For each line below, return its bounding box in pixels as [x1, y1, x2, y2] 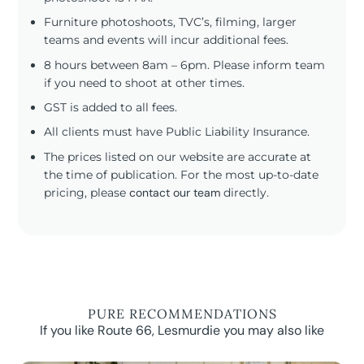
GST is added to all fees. [44, 99, 178, 115]
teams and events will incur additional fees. [44, 32, 289, 48]
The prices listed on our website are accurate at [44, 149, 312, 164]
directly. [220, 184, 270, 200]
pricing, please [44, 184, 130, 200]
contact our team [129, 184, 221, 200]
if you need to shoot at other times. [44, 75, 245, 90]
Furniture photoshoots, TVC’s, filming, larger [44, 15, 297, 30]
